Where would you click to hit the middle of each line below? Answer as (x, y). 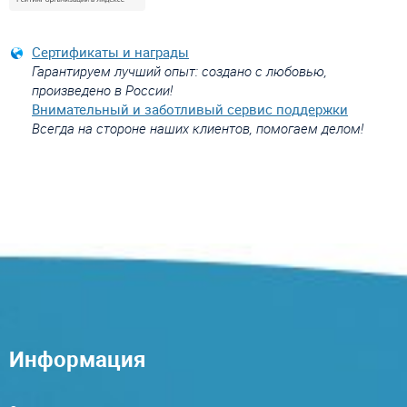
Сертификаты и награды (110, 51)
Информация (77, 358)
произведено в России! (102, 89)
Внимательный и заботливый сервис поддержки (190, 109)
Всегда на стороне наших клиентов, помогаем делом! (198, 128)
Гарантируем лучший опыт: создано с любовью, (179, 70)
